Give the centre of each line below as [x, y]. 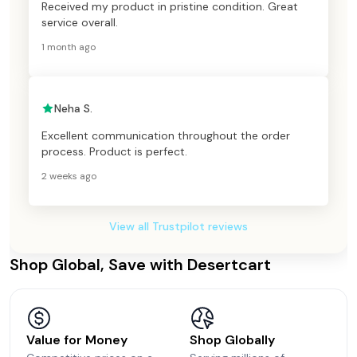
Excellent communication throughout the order [166, 135]
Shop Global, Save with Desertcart [140, 264]
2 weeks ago [69, 176]
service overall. [80, 22]
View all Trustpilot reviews [178, 226]
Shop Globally [232, 339]
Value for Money [77, 339]
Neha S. [73, 108]
